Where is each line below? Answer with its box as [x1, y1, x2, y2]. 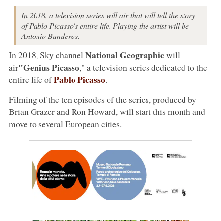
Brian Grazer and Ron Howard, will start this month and [8, 105, 205, 117]
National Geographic [85, 48, 164, 61]
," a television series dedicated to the [79, 61, 207, 73]
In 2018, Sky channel [8, 48, 85, 61]
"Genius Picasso [18, 60, 79, 74]
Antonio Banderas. [21, 30, 80, 41]
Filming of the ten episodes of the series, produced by [8, 93, 196, 105]
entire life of [8, 73, 54, 85]
